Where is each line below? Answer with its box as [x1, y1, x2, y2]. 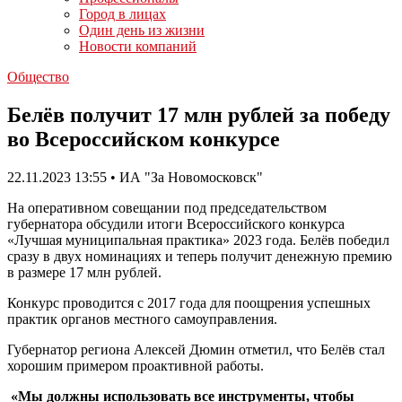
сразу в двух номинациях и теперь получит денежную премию [7, 248, 392, 264]
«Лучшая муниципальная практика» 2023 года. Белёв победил [7, 232, 389, 248]
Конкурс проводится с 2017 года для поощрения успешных [7, 294, 371, 310]
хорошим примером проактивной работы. [7, 357, 264, 373]
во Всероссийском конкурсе [7, 127, 280, 151]
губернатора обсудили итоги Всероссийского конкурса [7, 215, 345, 232]
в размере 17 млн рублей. [7, 264, 162, 280]
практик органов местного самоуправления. [7, 310, 277, 327]
